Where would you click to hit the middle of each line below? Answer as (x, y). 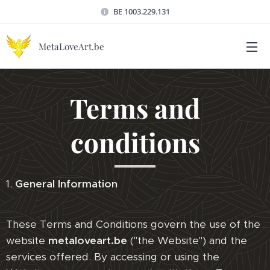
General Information (66, 184)
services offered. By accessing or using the (113, 257)
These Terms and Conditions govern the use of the (133, 224)
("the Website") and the (187, 240)
